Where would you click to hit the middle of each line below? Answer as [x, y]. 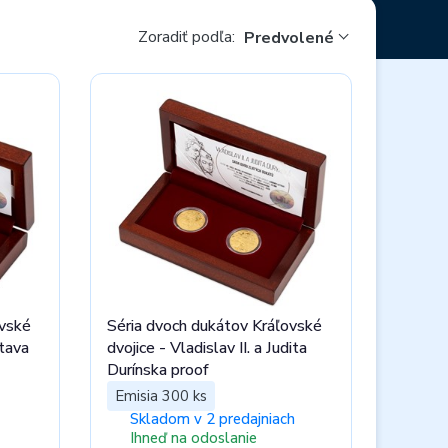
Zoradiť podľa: [188, 36]
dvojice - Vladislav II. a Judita [207, 348]
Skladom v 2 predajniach [213, 418]
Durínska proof [158, 370]
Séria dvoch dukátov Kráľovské [215, 326]
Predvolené [288, 38]
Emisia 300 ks [161, 395]
